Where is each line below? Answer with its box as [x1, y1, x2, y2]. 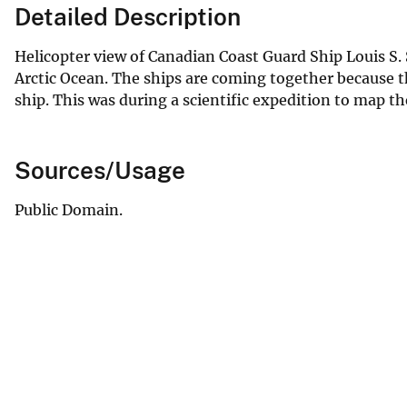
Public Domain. [15, 200, 123, 219]
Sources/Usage [15, 155, 185, 184]
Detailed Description [15, 2, 241, 31]
